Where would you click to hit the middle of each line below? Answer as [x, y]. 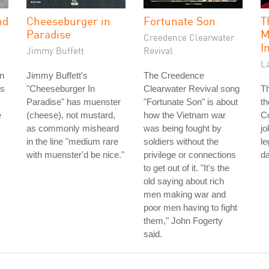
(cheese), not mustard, [71, 115]
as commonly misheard [73, 128]
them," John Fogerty [183, 221]
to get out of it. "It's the [186, 168]
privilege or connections [190, 155]
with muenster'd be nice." [75, 155]
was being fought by [183, 128]
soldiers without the [181, 141]
